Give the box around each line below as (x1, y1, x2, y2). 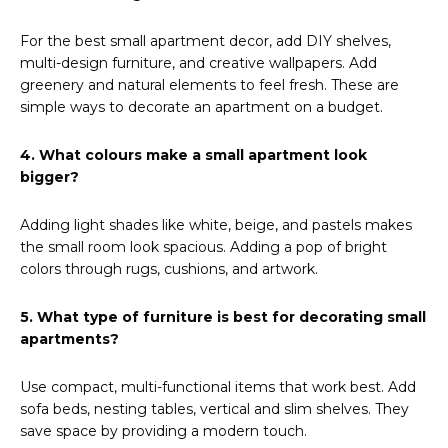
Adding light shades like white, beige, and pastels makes (20, 216, 412, 235)
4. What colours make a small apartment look (20, 146, 367, 165)
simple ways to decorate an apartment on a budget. (20, 98, 383, 117)
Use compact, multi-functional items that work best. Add (20, 378, 416, 397)
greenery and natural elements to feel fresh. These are (20, 76, 399, 95)
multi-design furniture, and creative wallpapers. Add (20, 54, 377, 73)
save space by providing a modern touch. (20, 422, 307, 441)
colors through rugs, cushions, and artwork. (20, 260, 326, 279)
